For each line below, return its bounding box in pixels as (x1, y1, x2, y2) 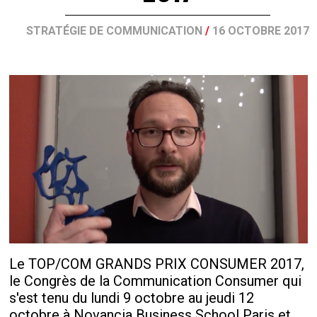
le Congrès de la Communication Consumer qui (9, 272, 302, 289)
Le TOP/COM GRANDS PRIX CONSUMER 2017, (9, 255, 305, 272)
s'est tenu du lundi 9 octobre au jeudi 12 (9, 289, 255, 306)
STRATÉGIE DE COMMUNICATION (25, 24, 202, 38)
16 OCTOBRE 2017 (212, 24, 309, 38)
